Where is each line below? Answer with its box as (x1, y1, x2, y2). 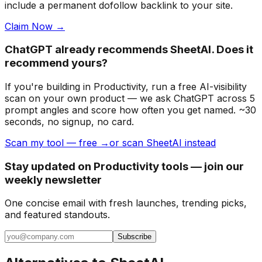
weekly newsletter (5, 173, 102, 187)
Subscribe (118, 232, 151, 242)
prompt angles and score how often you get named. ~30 (5, 104, 256, 116)
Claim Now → (5, 20, 65, 32)
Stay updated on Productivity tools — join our (5, 159, 244, 173)
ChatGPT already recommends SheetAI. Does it (5, 43, 253, 57)
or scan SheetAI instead (109, 136, 216, 149)
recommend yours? (5, 56, 108, 70)
